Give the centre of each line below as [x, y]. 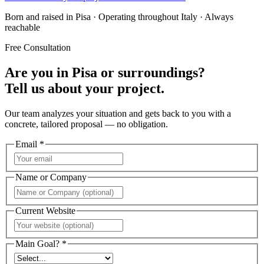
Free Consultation [38, 47]
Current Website [45, 210]
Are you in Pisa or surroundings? [105, 72]
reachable [22, 27]
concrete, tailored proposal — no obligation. [86, 124]
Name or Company [51, 177]
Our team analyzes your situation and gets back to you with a [118, 113]
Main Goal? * [41, 244]
